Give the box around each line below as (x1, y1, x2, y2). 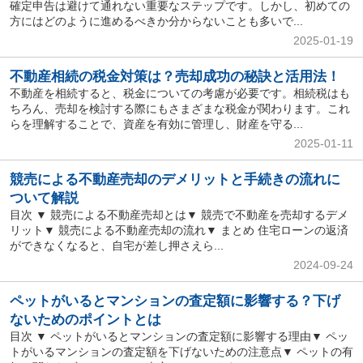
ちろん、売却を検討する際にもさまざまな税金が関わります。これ (9, 102, 350, 116)
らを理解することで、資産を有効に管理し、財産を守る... (9, 117, 303, 131)
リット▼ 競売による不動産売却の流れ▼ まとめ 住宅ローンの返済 (9, 223, 348, 237)
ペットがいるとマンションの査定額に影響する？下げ (9, 293, 340, 309)
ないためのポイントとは (9, 311, 161, 327)
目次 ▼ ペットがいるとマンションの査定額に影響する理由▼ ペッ (9, 329, 348, 343)
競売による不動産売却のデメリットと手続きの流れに (9, 171, 340, 187)
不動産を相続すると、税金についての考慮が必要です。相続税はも (9, 87, 350, 100)
